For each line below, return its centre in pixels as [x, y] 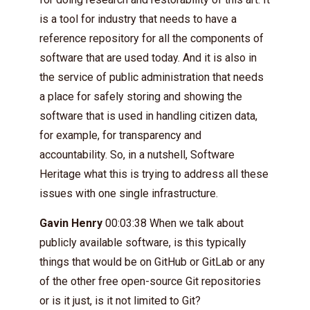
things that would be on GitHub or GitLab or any [152, 262]
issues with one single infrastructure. [129, 193]
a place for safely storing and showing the [141, 96]
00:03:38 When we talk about [173, 223]
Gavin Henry [71, 223]
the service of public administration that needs [152, 77]
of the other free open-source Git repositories [150, 281]
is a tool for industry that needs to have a [138, 19]
